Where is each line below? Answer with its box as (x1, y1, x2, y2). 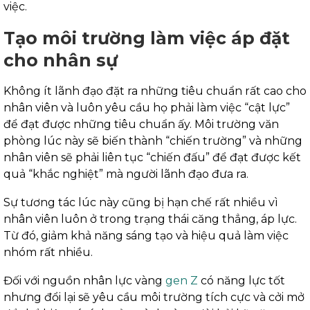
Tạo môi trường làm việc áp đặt (3, 28, 290, 49)
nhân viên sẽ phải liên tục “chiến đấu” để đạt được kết (3, 151, 301, 165)
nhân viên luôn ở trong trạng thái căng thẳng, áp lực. (3, 212, 297, 226)
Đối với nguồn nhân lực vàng (3, 274, 165, 288)
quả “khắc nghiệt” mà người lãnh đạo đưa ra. (3, 167, 251, 181)
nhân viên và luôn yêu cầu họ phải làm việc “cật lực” (3, 101, 290, 115)
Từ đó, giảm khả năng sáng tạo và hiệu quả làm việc (3, 229, 289, 243)
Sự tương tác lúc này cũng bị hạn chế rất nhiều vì (3, 196, 278, 210)
